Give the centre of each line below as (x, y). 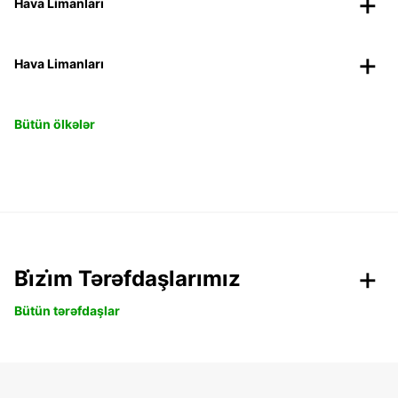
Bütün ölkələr (55, 123)
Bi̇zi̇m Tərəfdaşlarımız (127, 278)
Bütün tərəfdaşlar (67, 310)
